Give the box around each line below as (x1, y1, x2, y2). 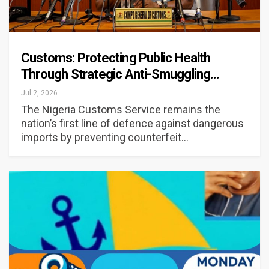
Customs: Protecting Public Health (21, 50, 211, 66)
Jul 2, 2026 (21, 89, 58, 98)
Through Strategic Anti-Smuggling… (21, 67, 219, 82)
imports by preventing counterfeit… (21, 131, 189, 144)
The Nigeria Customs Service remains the (21, 103, 220, 116)
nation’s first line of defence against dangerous (21, 117, 244, 130)
